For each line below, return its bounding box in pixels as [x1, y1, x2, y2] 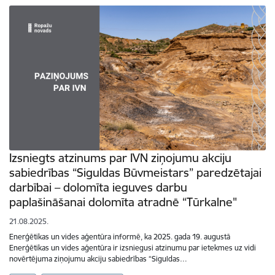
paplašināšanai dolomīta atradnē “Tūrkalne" [9, 194, 237, 209]
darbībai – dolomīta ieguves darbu [9, 179, 187, 195]
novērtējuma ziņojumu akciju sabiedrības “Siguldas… [9, 254, 187, 263]
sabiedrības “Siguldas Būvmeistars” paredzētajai [9, 165, 261, 180]
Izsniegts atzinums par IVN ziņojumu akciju [9, 150, 231, 165]
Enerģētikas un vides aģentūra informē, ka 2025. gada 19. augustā [9, 231, 230, 241]
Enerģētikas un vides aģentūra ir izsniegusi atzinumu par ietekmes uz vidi [9, 242, 256, 252]
